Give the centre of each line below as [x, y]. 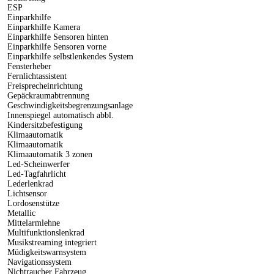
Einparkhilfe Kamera [43, 28]
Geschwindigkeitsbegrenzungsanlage [69, 106]
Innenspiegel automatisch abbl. [59, 116]
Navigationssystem [38, 262]
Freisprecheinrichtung [44, 86]
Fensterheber [28, 67]
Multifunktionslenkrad [45, 233]
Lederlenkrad [29, 184]
